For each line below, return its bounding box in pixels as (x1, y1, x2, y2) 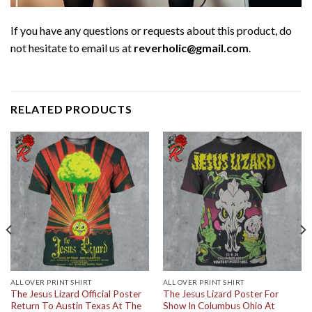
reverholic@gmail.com (134, 40, 249, 54)
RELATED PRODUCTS (10, 102, 132, 116)
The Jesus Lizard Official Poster (10, 288, 141, 300)
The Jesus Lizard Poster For (162, 288, 279, 300)
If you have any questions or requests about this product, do (10, 23, 292, 37)
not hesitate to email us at (10, 40, 134, 54)
